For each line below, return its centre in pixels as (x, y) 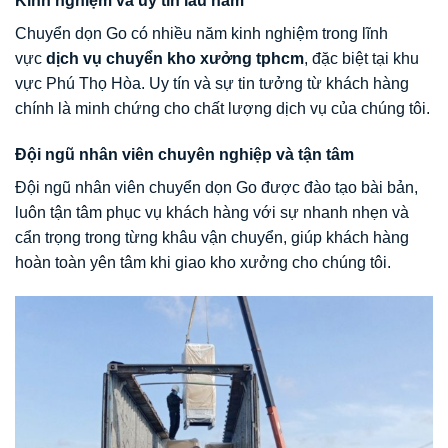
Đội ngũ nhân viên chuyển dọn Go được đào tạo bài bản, (216, 188)
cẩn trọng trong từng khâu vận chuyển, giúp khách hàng (212, 238)
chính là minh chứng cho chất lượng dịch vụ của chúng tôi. (222, 109)
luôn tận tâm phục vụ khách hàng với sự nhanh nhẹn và (212, 213)
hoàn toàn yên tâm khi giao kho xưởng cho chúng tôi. (203, 263)
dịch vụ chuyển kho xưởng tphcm (175, 59)
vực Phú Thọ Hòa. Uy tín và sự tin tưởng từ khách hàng (212, 84)
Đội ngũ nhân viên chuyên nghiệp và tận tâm (184, 155)
